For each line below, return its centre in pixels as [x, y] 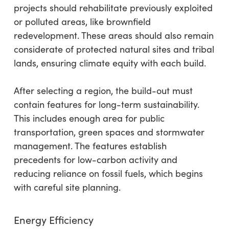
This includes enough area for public [89, 118]
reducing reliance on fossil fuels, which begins [108, 174]
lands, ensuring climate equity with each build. [110, 63]
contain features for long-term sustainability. [106, 105]
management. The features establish [90, 146]
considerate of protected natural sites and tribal [114, 49]
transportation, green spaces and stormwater [109, 132]
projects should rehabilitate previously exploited [113, 8]
